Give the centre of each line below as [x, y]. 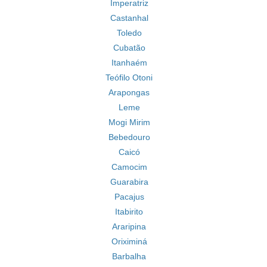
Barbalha [129, 256]
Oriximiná [129, 241]
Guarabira [129, 182]
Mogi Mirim [129, 122]
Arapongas [129, 92]
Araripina [129, 226]
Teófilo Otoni [129, 77]
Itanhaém [129, 63]
